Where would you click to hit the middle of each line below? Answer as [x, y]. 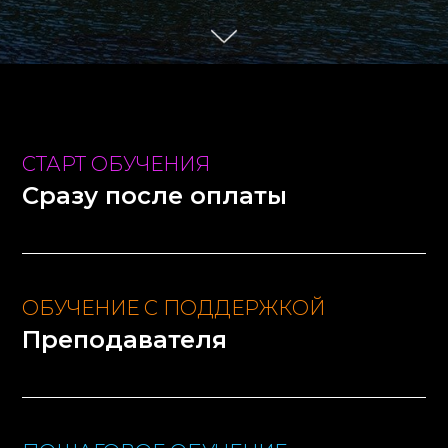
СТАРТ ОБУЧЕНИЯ [116, 164]
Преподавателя [125, 339]
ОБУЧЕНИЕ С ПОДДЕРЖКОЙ [174, 308]
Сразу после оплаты [155, 195]
